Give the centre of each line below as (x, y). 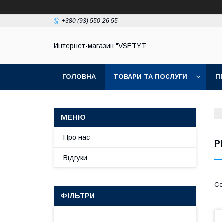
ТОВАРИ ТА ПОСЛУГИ (150, 77)
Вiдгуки (75, 158)
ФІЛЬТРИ (78, 196)
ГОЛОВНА (79, 77)
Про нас (77, 137)
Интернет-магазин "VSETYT (100, 46)
